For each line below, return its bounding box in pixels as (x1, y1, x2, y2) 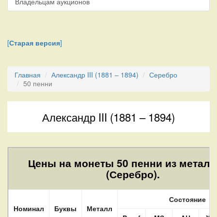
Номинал (14, 203, 44, 213)
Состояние (169, 194, 206, 204)
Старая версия (9, 37, 60, 47)
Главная (15, 69, 41, 79)
